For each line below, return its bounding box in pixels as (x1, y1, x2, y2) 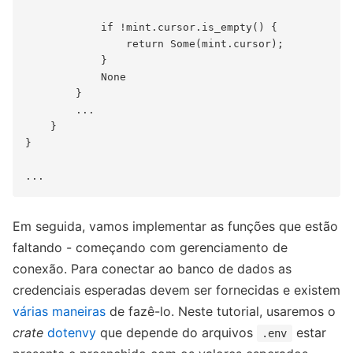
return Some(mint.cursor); (25, 38, 284, 50)
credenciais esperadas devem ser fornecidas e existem (13, 282, 340, 299)
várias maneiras (13, 303, 106, 320)
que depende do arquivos (96, 325, 257, 341)
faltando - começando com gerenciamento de (13, 240, 288, 256)
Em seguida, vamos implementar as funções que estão (13, 218, 338, 235)
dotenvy (47, 325, 96, 341)
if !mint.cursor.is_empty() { (25, 21, 277, 34)
